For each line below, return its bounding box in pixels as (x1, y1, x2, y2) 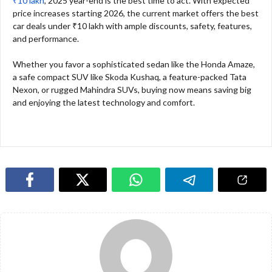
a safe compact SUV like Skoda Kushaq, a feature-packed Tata (13, 72, 246, 83)
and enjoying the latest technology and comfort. (13, 97, 195, 108)
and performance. (13, 33, 79, 44)
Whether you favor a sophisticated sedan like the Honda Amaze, (13, 59, 255, 70)
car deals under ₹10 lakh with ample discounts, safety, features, (13, 21, 252, 32)
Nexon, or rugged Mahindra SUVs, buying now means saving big (13, 84, 251, 95)
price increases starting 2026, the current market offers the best (13, 8, 259, 19)
